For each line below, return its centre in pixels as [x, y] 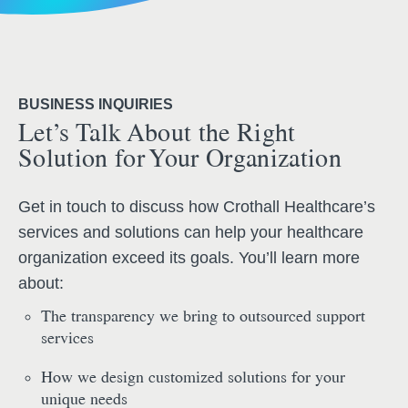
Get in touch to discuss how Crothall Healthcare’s [197, 207]
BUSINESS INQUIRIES [96, 105]
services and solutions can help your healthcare [191, 233]
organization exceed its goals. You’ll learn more [189, 258]
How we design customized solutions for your [193, 377]
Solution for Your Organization [180, 158]
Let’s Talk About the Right [157, 133]
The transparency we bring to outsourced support [203, 316]
